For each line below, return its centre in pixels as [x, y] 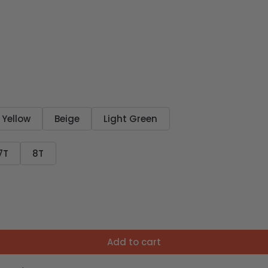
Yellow [16, 118]
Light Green [130, 118]
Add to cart [134, 242]
